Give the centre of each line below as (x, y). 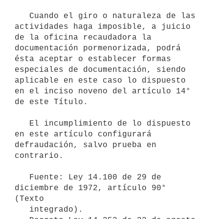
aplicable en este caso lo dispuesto (100, 80)
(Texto (29, 199)
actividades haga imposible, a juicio (103, 27)
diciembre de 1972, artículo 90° (90, 188)
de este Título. (51, 102)
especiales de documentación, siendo (100, 70)
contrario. (39, 156)
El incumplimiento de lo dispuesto (22, 123)
